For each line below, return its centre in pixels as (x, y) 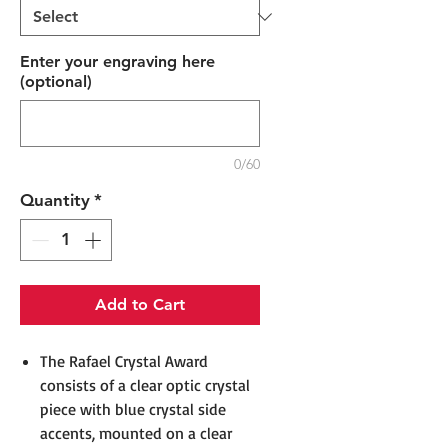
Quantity (55, 200)
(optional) (56, 82)
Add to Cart (140, 304)
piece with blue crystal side (133, 408)
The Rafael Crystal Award (124, 360)
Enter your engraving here (117, 62)
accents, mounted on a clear (136, 432)
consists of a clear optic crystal (145, 384)
